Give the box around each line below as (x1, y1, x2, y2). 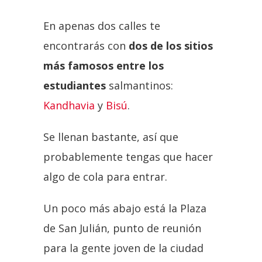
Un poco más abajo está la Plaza (43, 201, 206, 215)
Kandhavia (43, 98, 95, 112)
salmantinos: (106, 78, 173, 92)
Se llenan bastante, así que (43, 129, 178, 144)
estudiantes (43, 78, 106, 92)
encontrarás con (43, 38, 129, 53)
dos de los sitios (129, 38, 213, 53)
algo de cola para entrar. (43, 169, 167, 184)
